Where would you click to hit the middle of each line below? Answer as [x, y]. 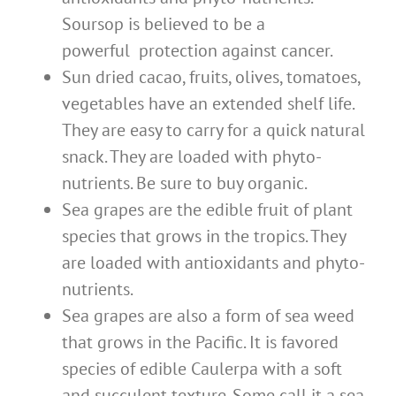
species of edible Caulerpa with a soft [202, 369]
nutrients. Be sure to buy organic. [185, 183]
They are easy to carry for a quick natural [213, 130]
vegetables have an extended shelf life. [208, 104]
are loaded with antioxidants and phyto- [213, 263]
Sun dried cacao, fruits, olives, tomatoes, [211, 77]
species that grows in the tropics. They [204, 236]
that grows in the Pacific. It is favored [200, 343]
